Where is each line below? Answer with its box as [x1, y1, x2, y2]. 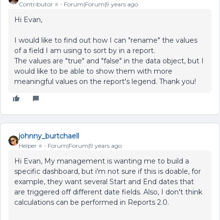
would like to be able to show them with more [14, 67, 172, 76]
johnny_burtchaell [19, 132, 79, 140]
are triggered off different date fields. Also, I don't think [14, 188, 202, 196]
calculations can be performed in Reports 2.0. [14, 198, 169, 207]
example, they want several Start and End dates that [14, 177, 194, 186]
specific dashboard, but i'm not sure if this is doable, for [14, 167, 201, 176]
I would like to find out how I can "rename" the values [14, 36, 197, 45]
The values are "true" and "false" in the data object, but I [14, 56, 204, 65]
